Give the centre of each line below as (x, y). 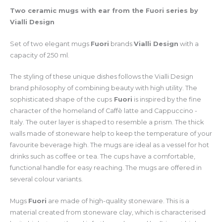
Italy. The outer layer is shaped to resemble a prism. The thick (107, 122)
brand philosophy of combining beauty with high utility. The (104, 88)
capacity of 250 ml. (40, 55)
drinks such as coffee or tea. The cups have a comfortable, (103, 157)
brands (121, 44)
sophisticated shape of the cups (61, 100)
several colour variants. (46, 179)
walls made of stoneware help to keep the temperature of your (111, 134)
